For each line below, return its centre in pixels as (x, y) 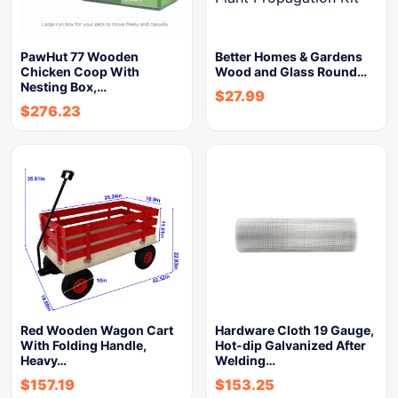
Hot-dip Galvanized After (291, 345)
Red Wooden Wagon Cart (97, 330)
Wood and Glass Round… (291, 72)
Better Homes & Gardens (289, 56)
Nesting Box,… (64, 87)
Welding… (245, 360)
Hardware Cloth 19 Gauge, (295, 330)
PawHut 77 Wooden (80, 56)
